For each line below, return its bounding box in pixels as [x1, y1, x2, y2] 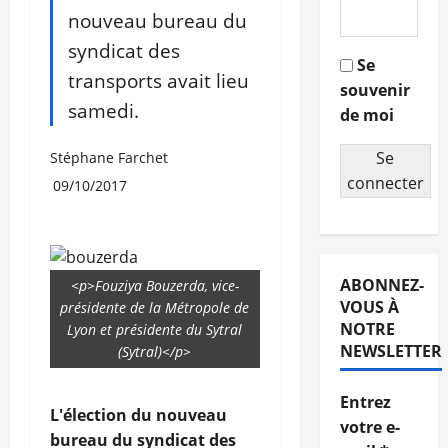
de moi [339, 104, 394, 127]
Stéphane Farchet [50, 148, 168, 168]
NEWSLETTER [339, 340, 442, 363]
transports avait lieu [68, 67, 249, 95]
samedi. [68, 97, 139, 125]
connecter [346, 172, 424, 195]
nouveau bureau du [68, 7, 247, 35]
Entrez [339, 391, 391, 414]
